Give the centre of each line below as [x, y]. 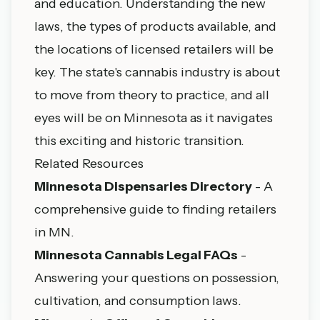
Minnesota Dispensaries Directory [143, 186]
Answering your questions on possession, [157, 278]
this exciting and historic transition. [139, 141]
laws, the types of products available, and [155, 26]
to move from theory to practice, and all [152, 95]
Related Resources [89, 164]
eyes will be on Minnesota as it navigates [154, 118]
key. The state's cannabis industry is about [157, 72]
